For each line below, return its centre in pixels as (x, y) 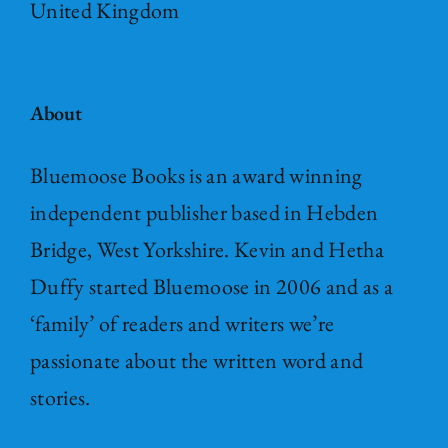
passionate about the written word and (196, 361)
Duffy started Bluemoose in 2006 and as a (211, 287)
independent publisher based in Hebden (204, 213)
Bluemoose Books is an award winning (196, 176)
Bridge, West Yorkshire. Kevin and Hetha (206, 250)
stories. (60, 398)
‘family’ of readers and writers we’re (182, 324)
